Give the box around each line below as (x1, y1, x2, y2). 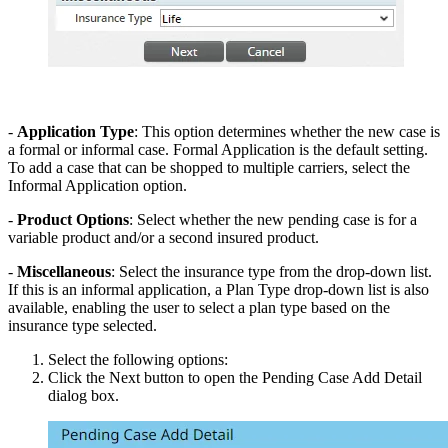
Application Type (17, 123, 134, 141)
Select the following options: (48, 351, 228, 369)
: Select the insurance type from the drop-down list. (111, 263, 432, 281)
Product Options (17, 211, 129, 229)
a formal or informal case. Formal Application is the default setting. (8, 141, 428, 159)
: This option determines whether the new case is (134, 123, 440, 141)
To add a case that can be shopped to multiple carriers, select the (8, 159, 410, 177)
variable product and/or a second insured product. (8, 229, 319, 247)
